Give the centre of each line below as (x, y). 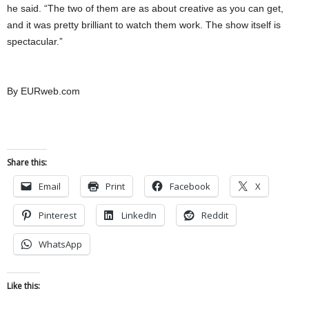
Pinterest (58, 216)
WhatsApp (60, 245)
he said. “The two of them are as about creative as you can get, (145, 9)
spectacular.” (35, 42)
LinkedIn (139, 216)
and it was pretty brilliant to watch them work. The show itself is (144, 25)
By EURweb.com (43, 91)
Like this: (23, 286)
